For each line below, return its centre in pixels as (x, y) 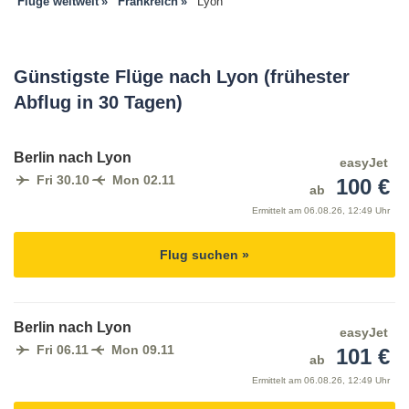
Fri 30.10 (63, 180)
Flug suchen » (204, 255)
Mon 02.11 (144, 180)
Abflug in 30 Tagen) (98, 103)
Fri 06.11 (63, 350)
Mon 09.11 (143, 350)
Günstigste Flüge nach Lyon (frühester (182, 77)
